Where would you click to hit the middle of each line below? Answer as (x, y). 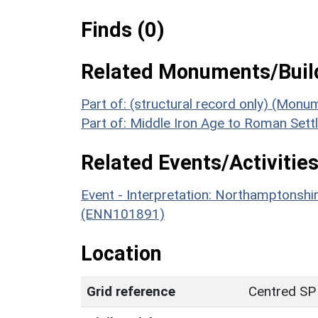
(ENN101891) (123, 214)
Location (121, 253)
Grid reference (131, 291)
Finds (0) (123, 29)
